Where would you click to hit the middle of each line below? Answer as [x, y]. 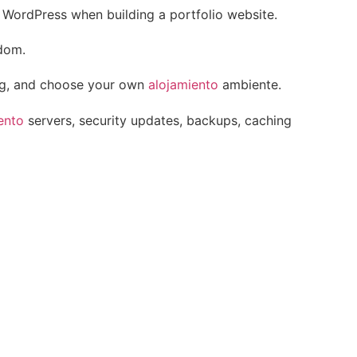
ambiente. [250, 85]
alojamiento [183, 85]
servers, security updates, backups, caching [158, 120]
